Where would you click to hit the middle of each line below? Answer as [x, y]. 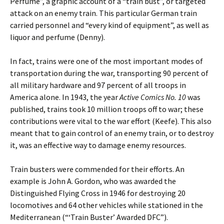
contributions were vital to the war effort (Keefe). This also [111, 121]
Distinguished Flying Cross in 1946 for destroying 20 [98, 193]
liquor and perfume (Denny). [57, 37]
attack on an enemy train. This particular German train [103, 13]
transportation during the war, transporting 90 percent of [109, 73]
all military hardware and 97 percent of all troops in [98, 85]
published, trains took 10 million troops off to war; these [107, 109]
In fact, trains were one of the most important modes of [106, 61]
